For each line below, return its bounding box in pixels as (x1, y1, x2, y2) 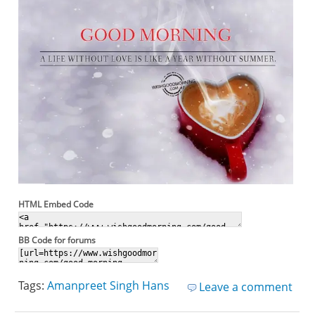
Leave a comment (198, 278, 292, 295)
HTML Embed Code (18, 198, 94, 210)
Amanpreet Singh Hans (47, 277, 170, 293)
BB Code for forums (18, 233, 96, 246)
